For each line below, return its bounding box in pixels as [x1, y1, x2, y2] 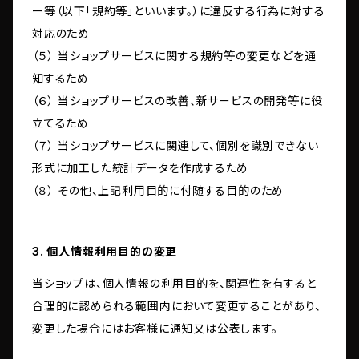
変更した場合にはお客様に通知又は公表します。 [32, 321, 278, 336]
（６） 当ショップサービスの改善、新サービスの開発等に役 [32, 94, 323, 108]
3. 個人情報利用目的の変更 [32, 244, 178, 259]
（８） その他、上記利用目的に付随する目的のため [32, 184, 284, 198]
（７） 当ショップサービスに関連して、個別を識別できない [32, 139, 319, 153]
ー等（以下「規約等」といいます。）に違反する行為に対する [32, 4, 325, 18]
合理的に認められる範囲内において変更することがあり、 [32, 299, 321, 313]
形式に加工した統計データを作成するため [32, 161, 249, 175]
